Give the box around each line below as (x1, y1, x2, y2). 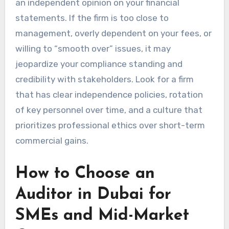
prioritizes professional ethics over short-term (15, 120, 205, 130)
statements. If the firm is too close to (15, 12, 169, 23)
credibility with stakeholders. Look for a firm (15, 74, 194, 84)
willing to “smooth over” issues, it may (15, 43, 171, 54)
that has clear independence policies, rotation (15, 89, 203, 100)
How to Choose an (15, 165, 155, 182)
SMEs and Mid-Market (15, 207, 189, 224)
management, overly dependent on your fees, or (15, 28, 212, 38)
